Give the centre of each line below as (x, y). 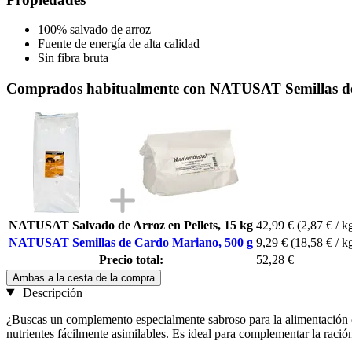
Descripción (51, 292)
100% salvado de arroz (94, 30)
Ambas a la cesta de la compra (84, 277)
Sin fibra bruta (73, 58)
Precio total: (131, 259)
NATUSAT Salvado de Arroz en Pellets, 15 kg (131, 225)
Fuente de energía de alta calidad (119, 44)
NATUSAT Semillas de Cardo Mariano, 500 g (131, 242)
